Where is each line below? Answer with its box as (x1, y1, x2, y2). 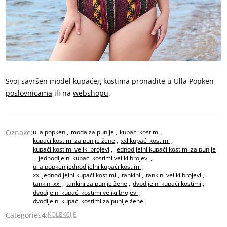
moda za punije (71, 128, 115, 137)
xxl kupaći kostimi (121, 136, 170, 145)
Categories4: (6, 210, 48, 220)
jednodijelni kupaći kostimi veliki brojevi (39, 154, 149, 163)
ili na (52, 88, 73, 98)
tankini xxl (33, 179, 61, 188)
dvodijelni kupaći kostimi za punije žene (33, 197, 144, 206)
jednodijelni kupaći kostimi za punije (115, 145, 216, 154)
